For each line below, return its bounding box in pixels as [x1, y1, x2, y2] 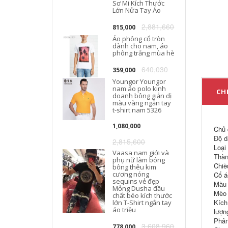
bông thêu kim [112, 162, 157, 172]
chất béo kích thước [112, 191, 173, 200]
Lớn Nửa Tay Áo [112, 6, 161, 15]
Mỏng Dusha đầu [112, 184, 165, 193]
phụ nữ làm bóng [112, 155, 165, 164]
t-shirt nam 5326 [112, 105, 162, 115]
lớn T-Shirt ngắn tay [112, 198, 172, 207]
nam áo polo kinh [112, 84, 166, 93]
